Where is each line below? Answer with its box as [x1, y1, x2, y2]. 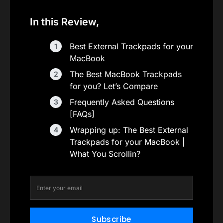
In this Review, [30, 16, 99, 28]
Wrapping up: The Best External [70, 125, 188, 135]
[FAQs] [70, 109, 95, 119]
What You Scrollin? [70, 149, 140, 159]
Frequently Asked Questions [70, 97, 174, 107]
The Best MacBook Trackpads [70, 69, 182, 79]
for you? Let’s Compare [70, 81, 158, 91]
